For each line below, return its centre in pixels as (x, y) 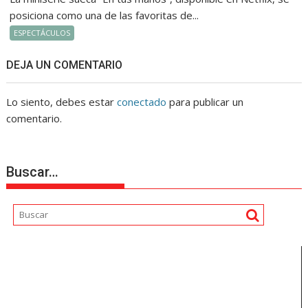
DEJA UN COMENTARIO (65, 65)
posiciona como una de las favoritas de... (104, 15)
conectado (142, 102)
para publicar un (205, 102)
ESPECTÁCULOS (42, 33)
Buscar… (33, 172)
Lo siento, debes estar (62, 102)
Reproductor (36, 253)
